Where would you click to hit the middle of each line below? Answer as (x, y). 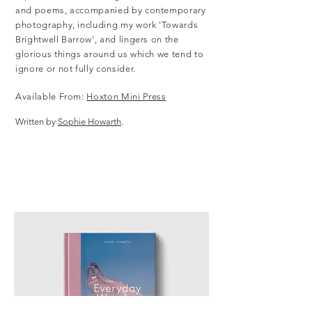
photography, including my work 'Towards (107, 25)
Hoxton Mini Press (126, 96)
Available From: (51, 96)
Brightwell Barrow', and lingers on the (97, 39)
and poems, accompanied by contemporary (111, 10)
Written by (37, 122)
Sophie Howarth (89, 122)
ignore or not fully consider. (78, 69)
